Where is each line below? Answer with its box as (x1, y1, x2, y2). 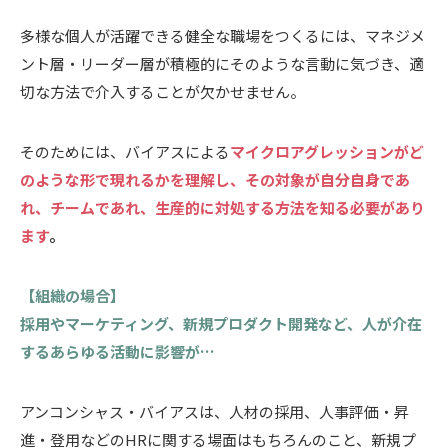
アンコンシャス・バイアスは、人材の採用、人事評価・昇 (20, 400, 409, 422)
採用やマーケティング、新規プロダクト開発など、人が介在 (20, 312, 422, 334)
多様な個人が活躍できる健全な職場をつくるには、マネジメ (20, 24, 425, 46)
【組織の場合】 (20, 284, 125, 306)
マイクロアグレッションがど (230, 140, 424, 162)
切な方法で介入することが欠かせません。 (20, 80, 305, 102)
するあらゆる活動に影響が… (20, 340, 215, 362)
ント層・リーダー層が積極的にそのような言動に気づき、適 (20, 52, 424, 74)
